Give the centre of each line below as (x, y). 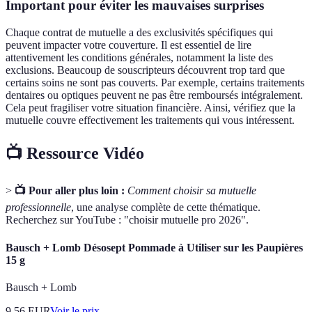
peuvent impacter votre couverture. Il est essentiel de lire (128, 45)
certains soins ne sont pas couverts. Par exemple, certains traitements (155, 82)
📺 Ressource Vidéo (75, 153)
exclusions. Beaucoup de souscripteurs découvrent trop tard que (145, 70)
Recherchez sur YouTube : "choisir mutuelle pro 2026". (127, 220)
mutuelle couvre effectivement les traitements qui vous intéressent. (150, 120)
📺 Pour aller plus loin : (70, 191)
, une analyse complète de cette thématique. (166, 208)
